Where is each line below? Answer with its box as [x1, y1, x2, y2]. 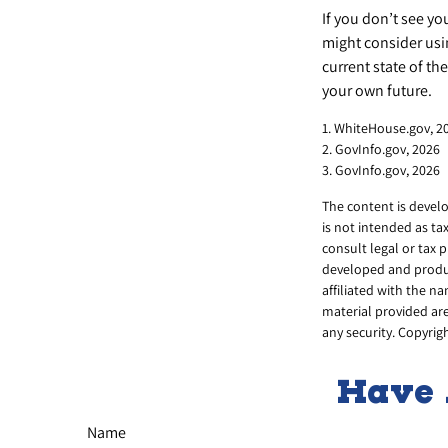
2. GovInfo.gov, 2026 [322, 139, 440, 158]
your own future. [322, 79, 432, 101]
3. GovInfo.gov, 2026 [322, 160, 440, 179]
